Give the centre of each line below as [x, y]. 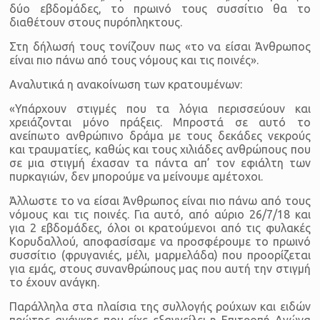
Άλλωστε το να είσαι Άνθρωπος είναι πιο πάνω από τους [160, 200]
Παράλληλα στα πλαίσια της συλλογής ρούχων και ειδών [160, 306]
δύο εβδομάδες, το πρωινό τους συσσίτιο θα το [160, 8]
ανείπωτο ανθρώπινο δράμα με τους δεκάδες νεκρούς [160, 135]
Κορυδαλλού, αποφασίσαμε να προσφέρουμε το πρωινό [160, 241]
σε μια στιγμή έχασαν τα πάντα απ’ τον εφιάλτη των [160, 162]
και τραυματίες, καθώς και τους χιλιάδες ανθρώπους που [160, 149]
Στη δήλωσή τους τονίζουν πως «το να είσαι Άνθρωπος [160, 46]
